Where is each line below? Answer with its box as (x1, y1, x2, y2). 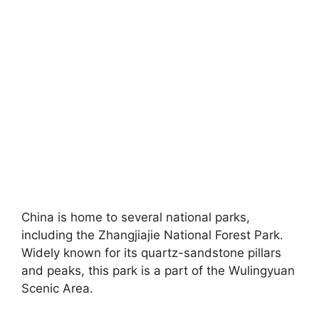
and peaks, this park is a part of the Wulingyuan (21, 263, 295, 278)
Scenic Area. (21, 281, 93, 296)
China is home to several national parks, (21, 209, 250, 224)
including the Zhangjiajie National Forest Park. (21, 227, 283, 242)
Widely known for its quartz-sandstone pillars (21, 245, 281, 260)
